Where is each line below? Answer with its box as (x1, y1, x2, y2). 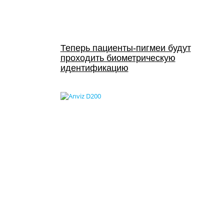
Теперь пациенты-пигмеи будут (60, 43, 191, 53)
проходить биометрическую (60, 53, 175, 63)
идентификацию (60, 63, 128, 73)
